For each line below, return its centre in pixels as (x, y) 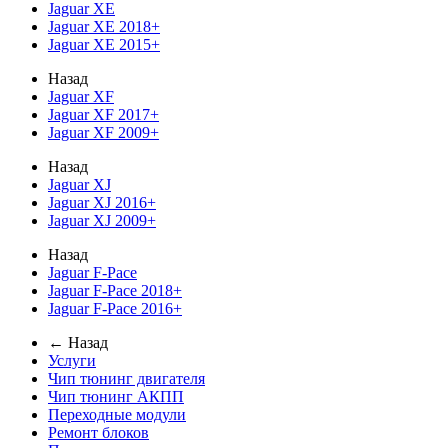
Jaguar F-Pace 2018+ (115, 290)
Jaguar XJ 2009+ (102, 220)
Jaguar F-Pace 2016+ (115, 308)
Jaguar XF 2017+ (103, 114)
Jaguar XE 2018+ (104, 26)
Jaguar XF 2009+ (103, 132)
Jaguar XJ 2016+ (102, 202)
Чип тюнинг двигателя (126, 378)
